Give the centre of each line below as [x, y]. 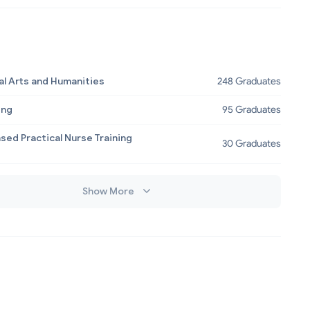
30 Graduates [252, 144]
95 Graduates [252, 110]
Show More [109, 191]
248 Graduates [249, 81]
